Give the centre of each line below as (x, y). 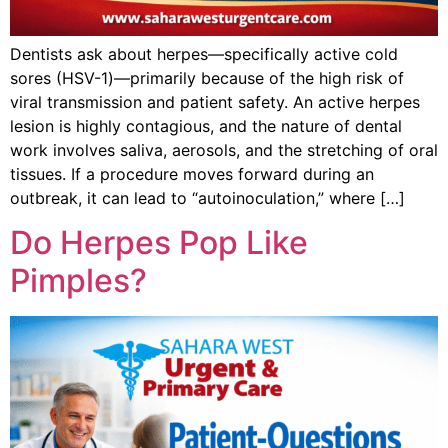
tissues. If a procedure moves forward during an (192, 173)
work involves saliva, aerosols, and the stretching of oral (224, 149)
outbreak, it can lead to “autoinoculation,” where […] (207, 197)
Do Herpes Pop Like (159, 243)
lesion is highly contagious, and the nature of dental (206, 125)
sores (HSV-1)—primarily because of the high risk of (207, 77)
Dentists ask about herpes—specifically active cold (204, 53)
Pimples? (78, 281)
